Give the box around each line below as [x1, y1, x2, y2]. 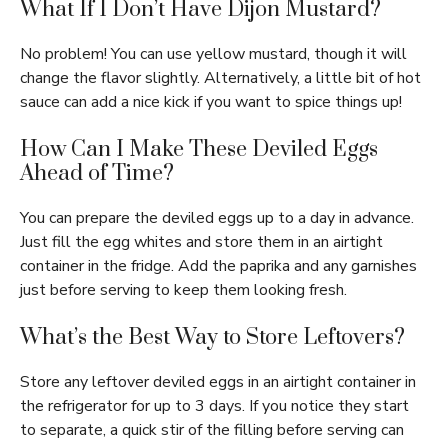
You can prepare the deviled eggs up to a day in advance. [20, 207, 414, 230]
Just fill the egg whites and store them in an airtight [20, 231, 383, 254]
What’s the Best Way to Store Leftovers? [20, 324, 405, 352]
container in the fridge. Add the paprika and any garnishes [20, 255, 417, 278]
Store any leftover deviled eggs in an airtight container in [20, 371, 416, 394]
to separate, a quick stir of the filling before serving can [20, 419, 404, 442]
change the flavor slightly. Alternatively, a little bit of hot [20, 67, 421, 90]
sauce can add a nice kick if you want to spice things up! [20, 91, 402, 114]
